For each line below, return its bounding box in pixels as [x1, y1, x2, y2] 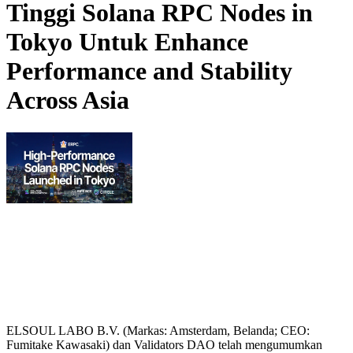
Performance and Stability [6, 57, 292, 86]
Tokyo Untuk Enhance [6, 28, 248, 57]
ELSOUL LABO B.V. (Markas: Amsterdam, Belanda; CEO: [6, 323, 310, 337]
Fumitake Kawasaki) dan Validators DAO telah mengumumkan [6, 337, 322, 351]
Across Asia [6, 86, 129, 115]
